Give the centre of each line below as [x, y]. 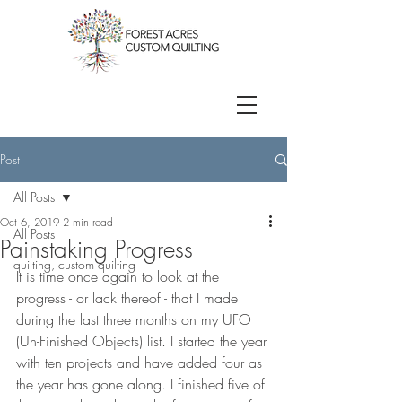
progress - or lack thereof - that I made [129, 298]
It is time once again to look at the [120, 276]
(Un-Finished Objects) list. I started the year [144, 341]
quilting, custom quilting [74, 264]
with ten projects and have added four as [141, 363]
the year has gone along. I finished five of [143, 384]
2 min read [88, 222]
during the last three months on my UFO [136, 319]
